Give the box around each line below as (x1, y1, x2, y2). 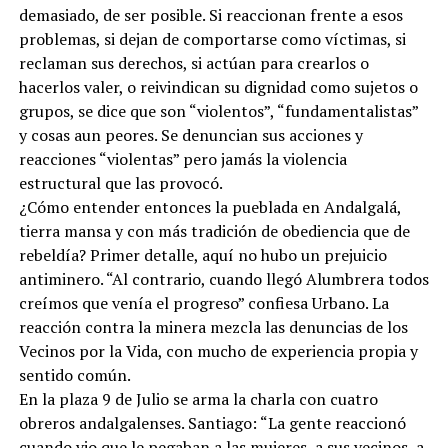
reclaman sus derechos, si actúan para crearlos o (18, 52, 369, 74)
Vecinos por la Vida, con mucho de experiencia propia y (18, 340, 418, 362)
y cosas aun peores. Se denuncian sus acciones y (18, 124, 363, 146)
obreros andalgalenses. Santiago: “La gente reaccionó (18, 412, 406, 434)
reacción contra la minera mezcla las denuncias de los (18, 316, 408, 338)
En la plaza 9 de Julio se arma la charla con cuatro (18, 388, 378, 410)
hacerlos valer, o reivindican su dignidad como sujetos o (18, 76, 418, 98)
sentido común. (18, 364, 131, 386)
